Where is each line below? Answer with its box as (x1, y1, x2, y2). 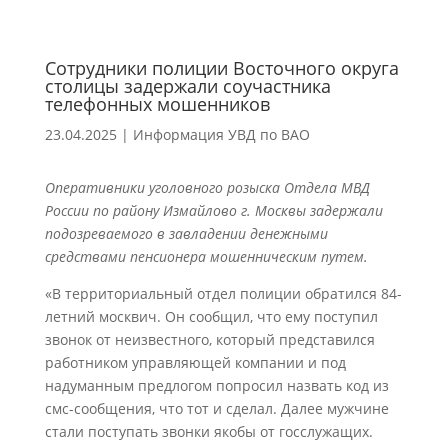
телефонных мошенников (44, 92, 270, 116)
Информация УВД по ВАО (132, 125, 310, 144)
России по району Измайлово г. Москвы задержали (44, 201, 383, 220)
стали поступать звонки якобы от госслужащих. (44, 422, 373, 441)
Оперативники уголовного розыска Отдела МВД (44, 178, 370, 197)
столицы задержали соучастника (44, 74, 331, 98)
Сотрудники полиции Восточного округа (44, 56, 399, 80)
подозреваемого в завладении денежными (44, 224, 328, 243)
